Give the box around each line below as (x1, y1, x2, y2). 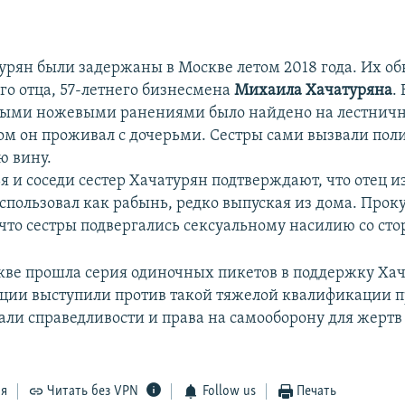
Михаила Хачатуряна (234, 81, 393, 99)
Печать (297, 383, 337, 399)
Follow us (202, 383, 256, 399)
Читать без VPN (47, 383, 139, 399)
